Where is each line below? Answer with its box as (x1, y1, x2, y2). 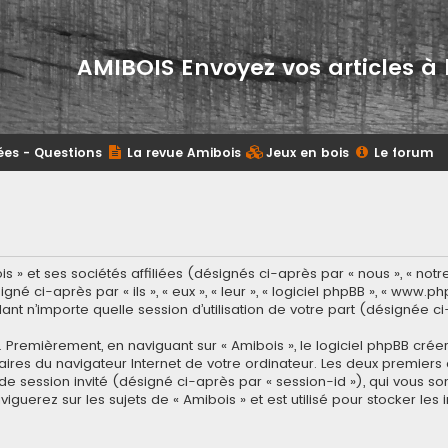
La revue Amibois (127, 144, 241, 161)
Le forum (374, 144, 434, 161)
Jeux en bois (266, 144, 349, 161)
